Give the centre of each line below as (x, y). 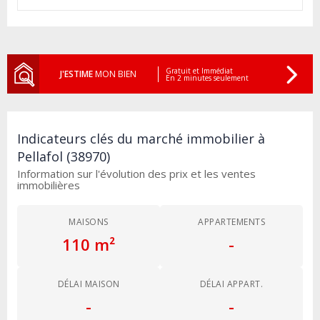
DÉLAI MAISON (89, 284)
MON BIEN (115, 74)
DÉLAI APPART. (231, 284)
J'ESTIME (77, 74)
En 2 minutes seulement (207, 77)
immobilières (49, 185)
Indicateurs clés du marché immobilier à (141, 139)
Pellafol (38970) (64, 157)
